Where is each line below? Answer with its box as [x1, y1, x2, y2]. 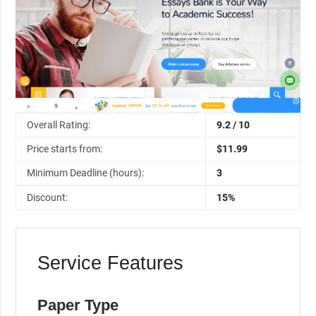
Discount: [27, 191, 68, 203]
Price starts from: [27, 142, 103, 154]
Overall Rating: [27, 119, 91, 130]
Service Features [37, 253, 183, 274]
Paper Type [37, 296, 119, 314]
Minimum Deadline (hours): [27, 166, 145, 178]
